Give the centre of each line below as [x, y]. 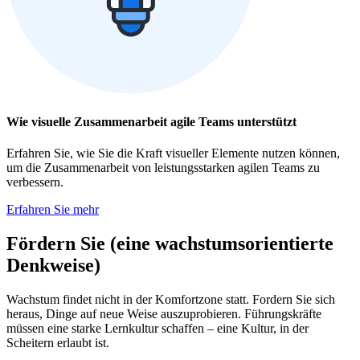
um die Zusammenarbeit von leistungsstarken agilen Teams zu [163, 167]
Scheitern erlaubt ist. [58, 342]
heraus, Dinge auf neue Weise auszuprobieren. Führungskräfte [164, 313]
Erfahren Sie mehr [53, 209]
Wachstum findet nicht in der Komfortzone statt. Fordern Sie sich [171, 299]
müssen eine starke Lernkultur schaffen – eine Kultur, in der [157, 328]
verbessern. [35, 182]
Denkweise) [53, 265]
